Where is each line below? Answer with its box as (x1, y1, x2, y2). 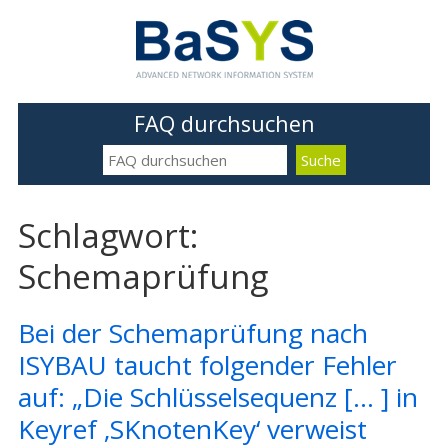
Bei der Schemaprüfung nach (17, 315, 368, 351)
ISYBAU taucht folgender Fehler (17, 347, 397, 383)
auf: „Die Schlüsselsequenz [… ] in (17, 379, 418, 415)
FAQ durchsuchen (133, 109, 315, 138)
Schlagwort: (17, 213, 198, 258)
